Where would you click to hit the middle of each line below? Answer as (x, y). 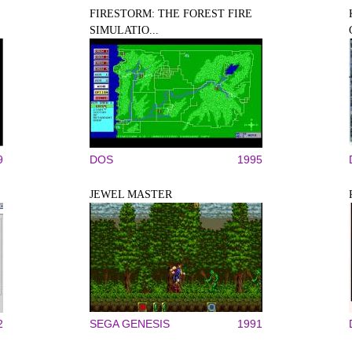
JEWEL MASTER (131, 194)
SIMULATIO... (124, 30)
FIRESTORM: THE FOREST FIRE (171, 14)
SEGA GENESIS (130, 324)
